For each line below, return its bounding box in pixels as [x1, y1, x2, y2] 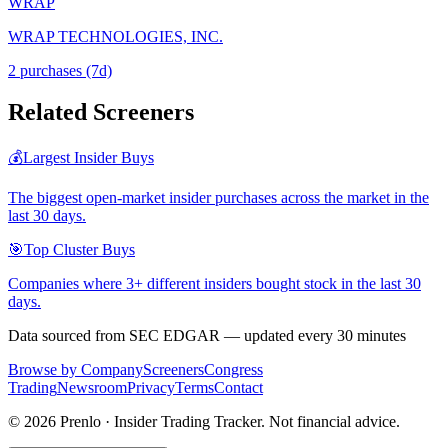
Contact [214, 379, 263, 397]
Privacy [127, 379, 175, 397]
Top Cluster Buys [24, 241, 135, 259]
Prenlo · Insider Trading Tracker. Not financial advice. [56, 413, 400, 431]
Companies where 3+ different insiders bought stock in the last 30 [8, 275, 421, 293]
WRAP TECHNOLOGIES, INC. [8, 27, 223, 45]
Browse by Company [8, 361, 143, 379]
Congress [204, 361, 263, 379]
